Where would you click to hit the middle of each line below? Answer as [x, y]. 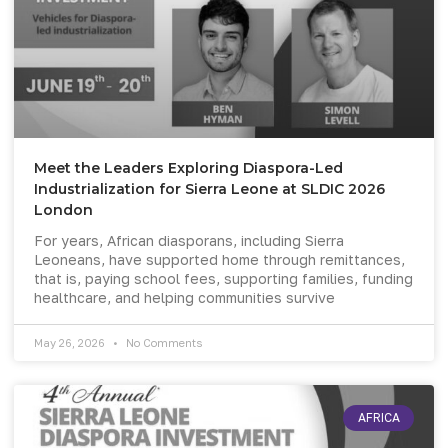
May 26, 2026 [71, 342]
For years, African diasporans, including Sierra [189, 240]
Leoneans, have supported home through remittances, [219, 259]
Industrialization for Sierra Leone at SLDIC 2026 [209, 188]
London [63, 209]
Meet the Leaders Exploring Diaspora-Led [188, 167]
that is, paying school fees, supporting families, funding [223, 278]
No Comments [162, 342]
